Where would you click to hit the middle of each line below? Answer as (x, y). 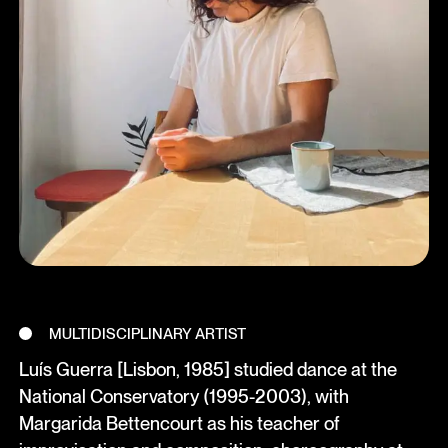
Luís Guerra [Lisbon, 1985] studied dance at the (207, 369)
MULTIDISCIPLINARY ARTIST (148, 333)
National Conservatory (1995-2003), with (183, 396)
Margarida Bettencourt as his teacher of (179, 423)
